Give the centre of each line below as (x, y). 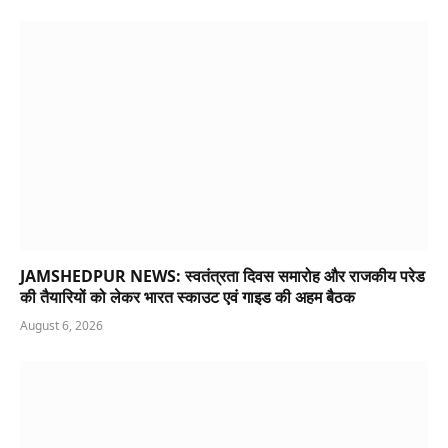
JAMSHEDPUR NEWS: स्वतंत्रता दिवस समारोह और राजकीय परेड (222, 276)
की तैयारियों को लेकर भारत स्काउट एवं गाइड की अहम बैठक (187, 297)
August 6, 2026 (61, 326)
